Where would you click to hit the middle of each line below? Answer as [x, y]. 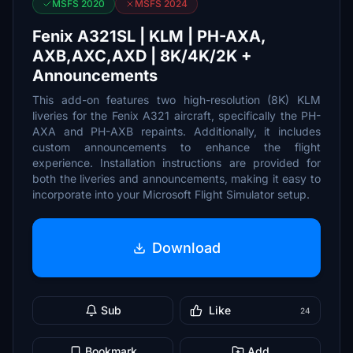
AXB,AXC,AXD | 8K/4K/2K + [142, 56]
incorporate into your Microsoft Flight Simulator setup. [171, 194]
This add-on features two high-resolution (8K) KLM [176, 100]
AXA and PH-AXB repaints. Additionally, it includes [176, 131]
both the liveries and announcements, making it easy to [176, 178]
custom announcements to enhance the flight [176, 147]
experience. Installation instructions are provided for [176, 163]
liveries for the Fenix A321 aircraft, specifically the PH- [176, 115]
